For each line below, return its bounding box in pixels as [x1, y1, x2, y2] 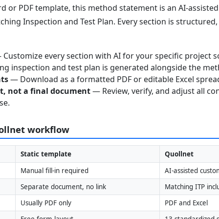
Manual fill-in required [20, 166, 88, 175]
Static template [20, 149, 71, 158]
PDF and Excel [164, 198, 208, 207]
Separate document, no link [20, 182, 106, 191]
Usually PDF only [20, 198, 71, 207]
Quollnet [164, 149, 194, 158]
